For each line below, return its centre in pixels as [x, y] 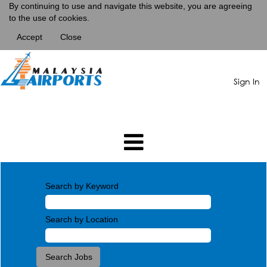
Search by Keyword [82, 186]
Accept [30, 37]
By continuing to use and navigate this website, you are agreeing [131, 6]
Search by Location [82, 219]
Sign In [247, 81]
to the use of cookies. [49, 18]
